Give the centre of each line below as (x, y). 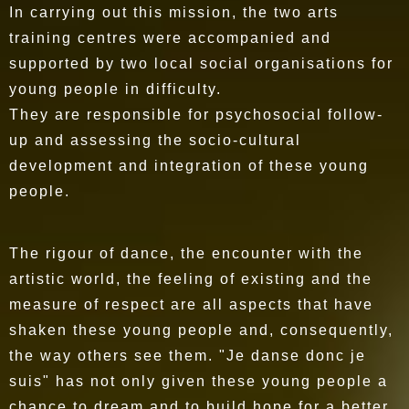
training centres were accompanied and (170, 38)
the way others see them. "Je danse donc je (188, 356)
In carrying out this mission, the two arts (174, 13)
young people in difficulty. (115, 89)
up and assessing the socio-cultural (155, 141)
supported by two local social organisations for (201, 64)
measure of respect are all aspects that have (191, 305)
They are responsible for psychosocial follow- (196, 115)
